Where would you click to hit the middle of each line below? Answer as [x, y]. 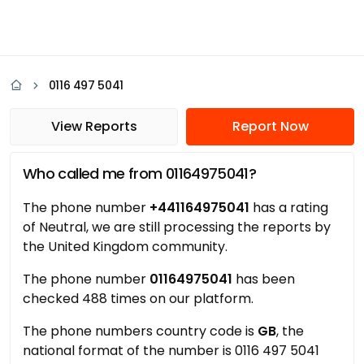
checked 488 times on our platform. [138, 299]
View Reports [94, 126]
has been [264, 279]
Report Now [270, 126]
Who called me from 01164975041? [140, 173]
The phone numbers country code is [140, 331]
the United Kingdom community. [125, 247]
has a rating [289, 208]
